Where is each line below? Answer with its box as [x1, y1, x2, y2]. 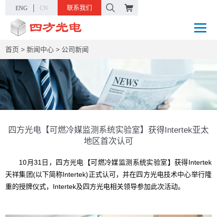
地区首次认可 [84, 136, 133, 146]
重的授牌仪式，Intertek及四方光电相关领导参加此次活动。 [5, 182, 185, 190]
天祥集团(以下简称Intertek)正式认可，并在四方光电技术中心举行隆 [5, 170, 212, 178]
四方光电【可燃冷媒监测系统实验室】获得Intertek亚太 [8, 125, 209, 135]
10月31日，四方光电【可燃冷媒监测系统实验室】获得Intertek [5, 158, 212, 166]
